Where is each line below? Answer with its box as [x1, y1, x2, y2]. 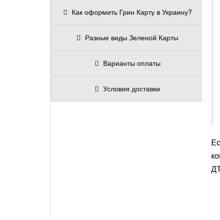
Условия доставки [103, 83, 160, 93]
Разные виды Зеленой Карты [85, 32, 178, 42]
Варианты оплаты [103, 58, 161, 68]
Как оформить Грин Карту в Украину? [71, 7, 192, 17]
